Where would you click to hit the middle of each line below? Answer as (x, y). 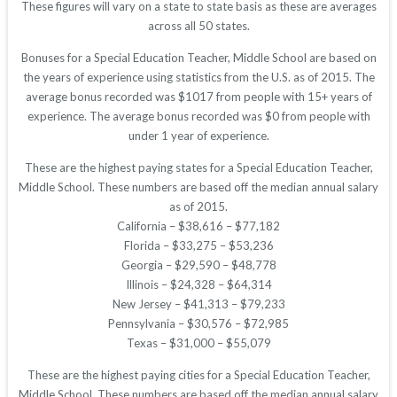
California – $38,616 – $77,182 (198, 226)
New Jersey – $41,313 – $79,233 (198, 304)
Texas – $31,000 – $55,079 (198, 343)
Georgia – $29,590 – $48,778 (198, 265)
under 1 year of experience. (198, 136)
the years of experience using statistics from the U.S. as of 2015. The (198, 78)
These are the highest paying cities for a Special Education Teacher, (198, 375)
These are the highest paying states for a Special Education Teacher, (198, 168)
